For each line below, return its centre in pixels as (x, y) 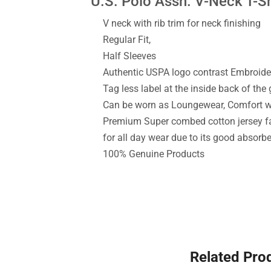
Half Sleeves (129, 56)
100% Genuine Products (154, 154)
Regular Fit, (127, 40)
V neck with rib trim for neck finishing (182, 23)
